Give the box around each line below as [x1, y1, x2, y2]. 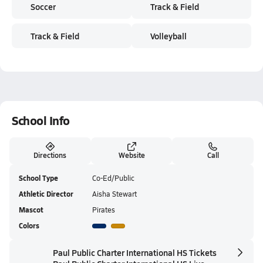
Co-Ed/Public [92, 173, 134, 183]
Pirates [92, 205, 115, 214]
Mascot [19, 205, 43, 215]
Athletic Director [19, 189, 73, 199]
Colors [19, 221, 39, 231]
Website [118, 150, 145, 160]
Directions [33, 150, 67, 160]
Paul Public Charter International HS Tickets [53, 247, 217, 258]
